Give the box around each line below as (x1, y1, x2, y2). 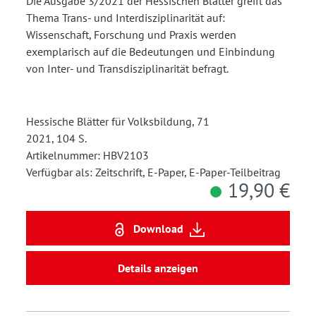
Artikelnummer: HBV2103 (26, 148, 149, 163)
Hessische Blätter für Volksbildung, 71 (26, 114, 209, 129)
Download (133, 221, 183, 236)
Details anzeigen (118, 261, 198, 276)
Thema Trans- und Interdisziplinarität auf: (26, 11, 225, 25)
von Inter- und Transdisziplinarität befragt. (26, 61, 229, 76)
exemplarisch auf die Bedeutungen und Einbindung (26, 44, 275, 59)
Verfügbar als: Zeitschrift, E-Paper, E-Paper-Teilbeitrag (26, 165, 281, 180)
